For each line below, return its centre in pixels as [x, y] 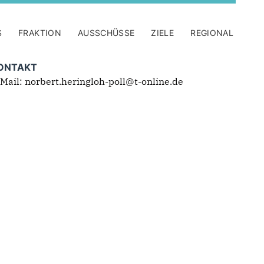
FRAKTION [40, 33]
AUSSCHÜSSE [106, 33]
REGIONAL [212, 33]
